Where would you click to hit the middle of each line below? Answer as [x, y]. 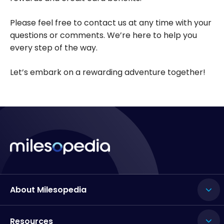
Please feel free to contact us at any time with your [111, 22]
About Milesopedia [48, 190]
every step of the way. [54, 47]
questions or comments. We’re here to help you [103, 35]
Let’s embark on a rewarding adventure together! [108, 72]
